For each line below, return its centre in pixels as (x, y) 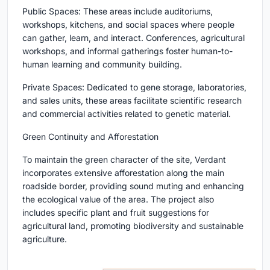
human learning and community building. (102, 64)
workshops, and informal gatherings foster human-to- (127, 51)
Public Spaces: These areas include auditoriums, (118, 11)
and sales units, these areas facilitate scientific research (132, 100)
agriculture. (45, 239)
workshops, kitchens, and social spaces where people (128, 24)
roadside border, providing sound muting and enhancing (133, 186)
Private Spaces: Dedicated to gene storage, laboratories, (134, 87)
